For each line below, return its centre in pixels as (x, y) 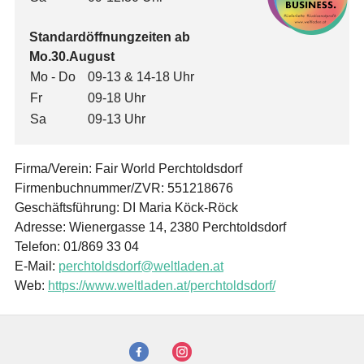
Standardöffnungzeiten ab (110, 37)
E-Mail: (37, 266)
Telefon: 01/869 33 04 (77, 247)
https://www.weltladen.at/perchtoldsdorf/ (162, 286)
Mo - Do (53, 77)
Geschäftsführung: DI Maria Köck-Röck (126, 208)
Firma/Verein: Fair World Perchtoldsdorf (128, 169)
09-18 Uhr (117, 98)
